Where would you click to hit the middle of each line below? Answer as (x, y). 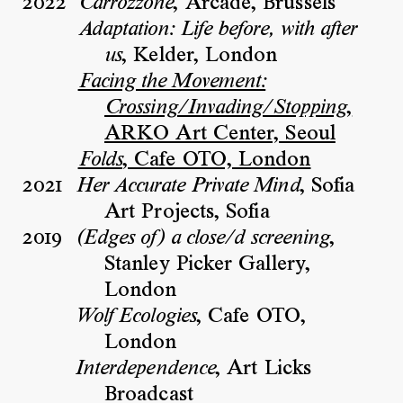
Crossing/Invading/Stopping (226, 108)
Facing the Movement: (172, 82)
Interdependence (145, 369)
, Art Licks (263, 369)
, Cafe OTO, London (216, 161)
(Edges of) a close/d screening (202, 239)
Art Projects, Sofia (187, 213)
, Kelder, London (200, 56)
